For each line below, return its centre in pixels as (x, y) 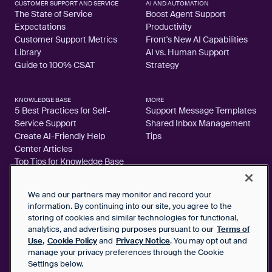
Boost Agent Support (186, 14)
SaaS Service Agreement (57, 259)
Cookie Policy (72, 241)
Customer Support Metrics (66, 39)
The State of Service (53, 14)
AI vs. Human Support (188, 52)
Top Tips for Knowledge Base (69, 161)
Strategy (162, 65)
